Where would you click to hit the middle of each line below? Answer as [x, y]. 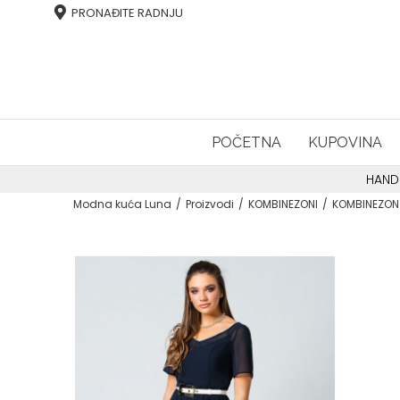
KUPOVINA [345, 142]
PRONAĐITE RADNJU [127, 13]
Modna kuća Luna [122, 204]
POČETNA [246, 142]
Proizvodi [210, 204]
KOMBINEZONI [283, 204]
